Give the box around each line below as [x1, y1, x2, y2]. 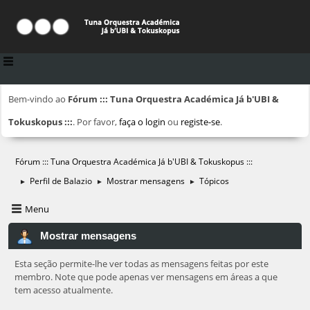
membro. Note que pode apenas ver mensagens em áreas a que [15, 271, 277, 283]
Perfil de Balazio [30, 175, 92, 187]
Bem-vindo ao [8, 93, 68, 105]
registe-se [181, 116, 220, 128]
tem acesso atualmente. [15, 284, 113, 296]
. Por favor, [73, 116, 119, 128]
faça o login [119, 116, 165, 128]
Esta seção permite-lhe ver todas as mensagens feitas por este [15, 257, 268, 270]
